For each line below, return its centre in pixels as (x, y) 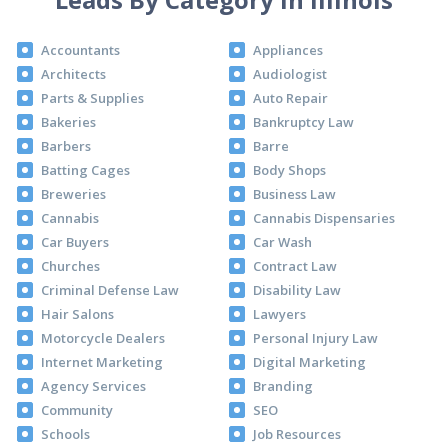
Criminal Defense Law (109, 289)
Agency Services (93, 385)
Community (76, 409)
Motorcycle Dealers (102, 337)
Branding (283, 385)
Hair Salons (77, 313)
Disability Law (297, 289)
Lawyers (279, 313)
